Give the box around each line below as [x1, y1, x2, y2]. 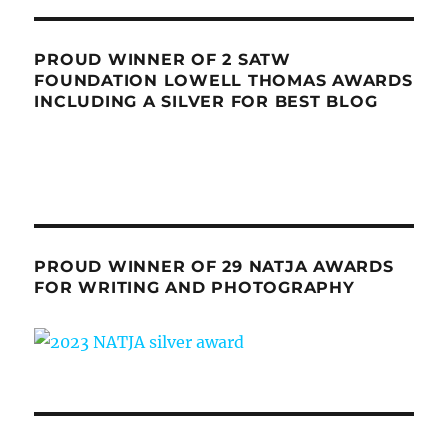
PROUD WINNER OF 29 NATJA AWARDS [34, 257, 394, 277]
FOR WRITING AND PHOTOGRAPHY [34, 278, 355, 298]
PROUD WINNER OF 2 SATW [34, 50, 291, 70]
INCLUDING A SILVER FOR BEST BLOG [34, 92, 378, 112]
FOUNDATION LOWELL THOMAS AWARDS [34, 71, 413, 91]
